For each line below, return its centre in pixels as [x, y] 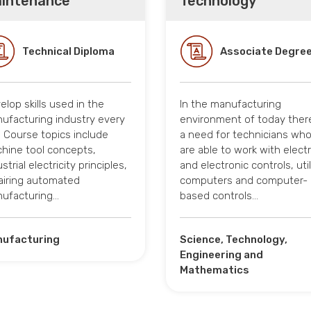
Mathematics [215, 270]
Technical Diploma [68, 51]
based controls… [219, 195]
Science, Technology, [234, 239]
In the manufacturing [230, 104]
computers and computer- [244, 180]
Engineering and [221, 254]
